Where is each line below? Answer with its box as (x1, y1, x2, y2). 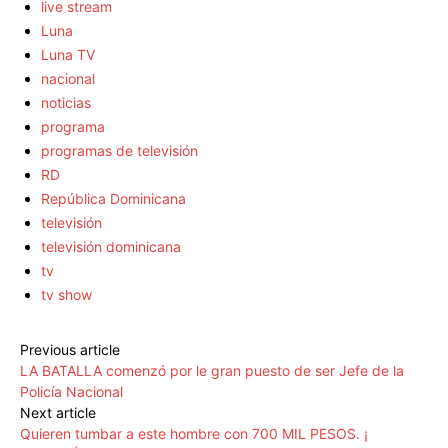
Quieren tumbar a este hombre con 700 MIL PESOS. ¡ (20, 425, 368, 443)
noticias (41, 94, 91, 112)
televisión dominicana (41, 238, 181, 256)
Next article (20, 404, 96, 422)
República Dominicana (41, 190, 186, 208)
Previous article (20, 341, 120, 359)
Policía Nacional (20, 383, 123, 401)
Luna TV (41, 46, 95, 64)
